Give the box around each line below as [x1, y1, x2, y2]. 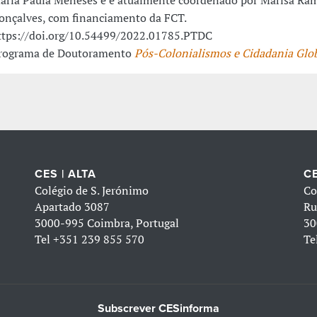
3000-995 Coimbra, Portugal [35, 214, 180, 231]
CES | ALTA [35, 166, 97, 181]
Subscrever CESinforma [98, 301, 219, 316]
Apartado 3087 [35, 198, 110, 214]
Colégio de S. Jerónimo [35, 182, 149, 198]
